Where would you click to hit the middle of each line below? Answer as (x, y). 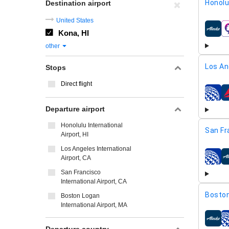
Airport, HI (75, 134)
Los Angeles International (96, 149)
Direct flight (76, 84)
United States (75, 20)
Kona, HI (74, 33)
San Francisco (81, 172)
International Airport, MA (94, 205)
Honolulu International (92, 125)
